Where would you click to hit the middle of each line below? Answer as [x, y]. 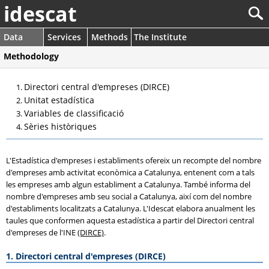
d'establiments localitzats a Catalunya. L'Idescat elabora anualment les [131, 208]
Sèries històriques [60, 126]
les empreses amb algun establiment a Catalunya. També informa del [128, 184]
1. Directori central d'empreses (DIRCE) [86, 256]
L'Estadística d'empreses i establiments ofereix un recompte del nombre [134, 160]
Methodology [32, 56]
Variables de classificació [74, 113]
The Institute [160, 37]
